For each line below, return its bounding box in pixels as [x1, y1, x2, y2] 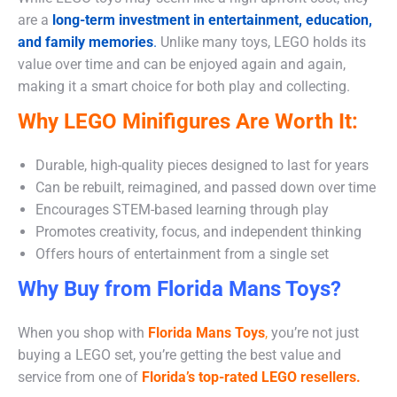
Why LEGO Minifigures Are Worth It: [18, 108, 358, 134]
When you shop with [18, 323, 148, 341]
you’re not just [268, 323, 359, 341]
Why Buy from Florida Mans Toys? [18, 276, 341, 301]
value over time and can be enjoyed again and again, [18, 55, 346, 73]
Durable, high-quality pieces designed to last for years [35, 156, 369, 174]
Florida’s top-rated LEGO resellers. [142, 368, 361, 385]
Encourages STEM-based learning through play [35, 200, 329, 218]
